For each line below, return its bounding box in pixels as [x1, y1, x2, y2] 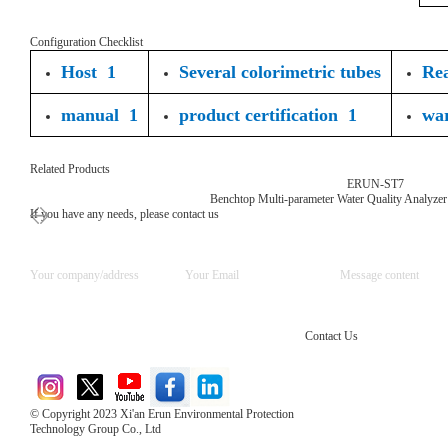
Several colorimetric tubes [179, 62, 381, 82]
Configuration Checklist [30, 35, 143, 49]
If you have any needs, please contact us [30, 207, 219, 221]
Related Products [30, 162, 110, 176]
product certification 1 [179, 105, 357, 125]
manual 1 [61, 105, 138, 125]
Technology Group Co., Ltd [30, 422, 161, 436]
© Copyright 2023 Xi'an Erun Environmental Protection [30, 407, 294, 421]
